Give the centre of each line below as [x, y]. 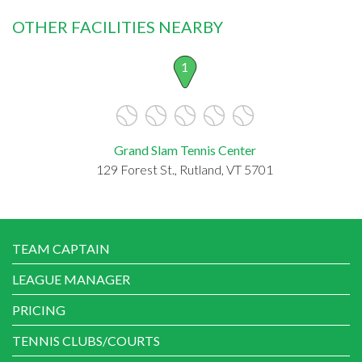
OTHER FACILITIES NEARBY [118, 26]
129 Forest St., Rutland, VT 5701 [185, 169]
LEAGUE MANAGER [71, 279]
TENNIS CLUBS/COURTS [86, 340]
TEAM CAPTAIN [61, 248]
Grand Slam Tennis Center [185, 149]
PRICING [39, 309]
